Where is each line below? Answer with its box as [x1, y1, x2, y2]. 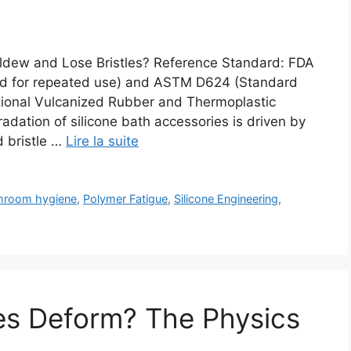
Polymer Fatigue [83, 192, 168, 206]
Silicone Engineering [174, 192, 279, 206]
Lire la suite [66, 133, 139, 150]
